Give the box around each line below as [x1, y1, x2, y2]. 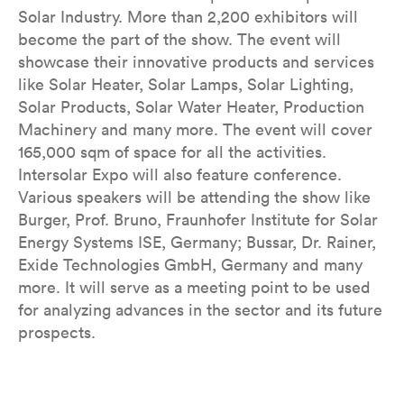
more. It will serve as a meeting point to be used [18, 277, 371, 298]
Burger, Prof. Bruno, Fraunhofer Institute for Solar [18, 209, 378, 230]
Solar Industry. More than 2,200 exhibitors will [18, 6, 358, 27]
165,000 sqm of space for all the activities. [18, 142, 326, 162]
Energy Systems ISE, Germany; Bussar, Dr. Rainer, [18, 232, 376, 252]
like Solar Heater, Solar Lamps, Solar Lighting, [18, 74, 353, 95]
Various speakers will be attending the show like [18, 187, 371, 207]
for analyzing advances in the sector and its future [18, 299, 382, 320]
